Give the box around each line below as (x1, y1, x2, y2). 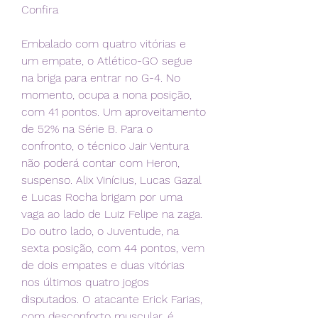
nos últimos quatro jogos (21, 275, 149, 290)
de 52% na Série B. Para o (21, 122, 153, 136)
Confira (21, 3, 58, 17)
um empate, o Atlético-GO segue (21, 54, 192, 68)
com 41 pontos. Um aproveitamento (21, 105, 206, 119)
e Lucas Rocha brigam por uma (21, 190, 182, 204)
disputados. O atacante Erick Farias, (21, 292, 202, 307)
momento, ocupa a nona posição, (21, 88, 192, 102)
